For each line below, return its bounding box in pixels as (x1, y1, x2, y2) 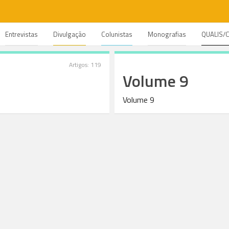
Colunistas (101, 29, 132, 39)
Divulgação (53, 29, 86, 39)
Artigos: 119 (69, 60, 101, 70)
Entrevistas (5, 29, 38, 39)
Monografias (148, 29, 186, 39)
